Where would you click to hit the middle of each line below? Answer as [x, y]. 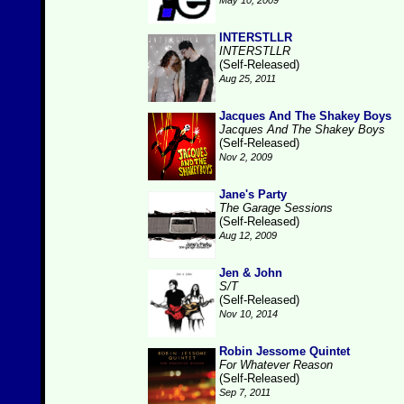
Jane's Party [253, 194]
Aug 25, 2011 [248, 78]
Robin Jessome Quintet [285, 351]
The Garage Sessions [276, 208]
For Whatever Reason [276, 365]
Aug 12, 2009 [248, 235]
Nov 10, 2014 [248, 314]
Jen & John [251, 273]
